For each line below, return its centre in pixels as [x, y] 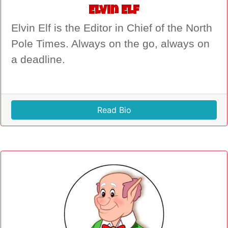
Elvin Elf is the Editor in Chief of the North [112, 28]
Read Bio [114, 110]
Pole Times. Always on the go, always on [110, 44]
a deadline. [38, 59]
